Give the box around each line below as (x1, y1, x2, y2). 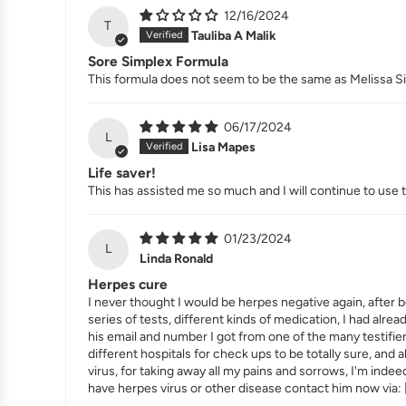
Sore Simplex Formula (88, 53, 228, 71)
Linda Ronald (139, 250, 213, 266)
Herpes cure (88, 275, 168, 293)
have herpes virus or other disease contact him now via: (88, 380, 404, 396)
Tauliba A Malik (190, 27, 276, 43)
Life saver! (88, 164, 156, 181)
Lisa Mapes (190, 139, 256, 155)
